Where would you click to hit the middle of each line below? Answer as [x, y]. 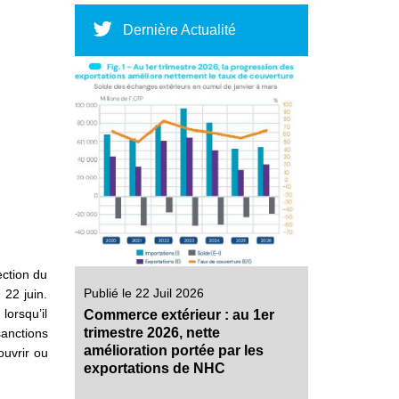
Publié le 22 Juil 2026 [143, 293]
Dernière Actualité [177, 30]
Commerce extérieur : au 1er [179, 315]
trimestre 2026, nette [151, 333]
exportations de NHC [154, 369]
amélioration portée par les [173, 351]
